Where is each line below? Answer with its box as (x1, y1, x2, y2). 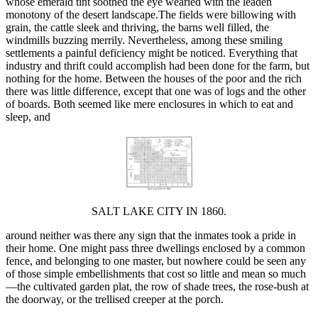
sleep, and (6, 111, 50, 124)
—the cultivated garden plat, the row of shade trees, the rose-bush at (6, 280, 309, 293)
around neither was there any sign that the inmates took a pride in (6, 229, 296, 242)
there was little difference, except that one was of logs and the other (6, 85, 306, 98)
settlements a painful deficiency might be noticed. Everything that (6, 47, 297, 60)
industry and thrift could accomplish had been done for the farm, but (6, 60, 309, 72)
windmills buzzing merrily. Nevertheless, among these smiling (6, 34, 283, 47)
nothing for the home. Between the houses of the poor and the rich (6, 72, 302, 85)
